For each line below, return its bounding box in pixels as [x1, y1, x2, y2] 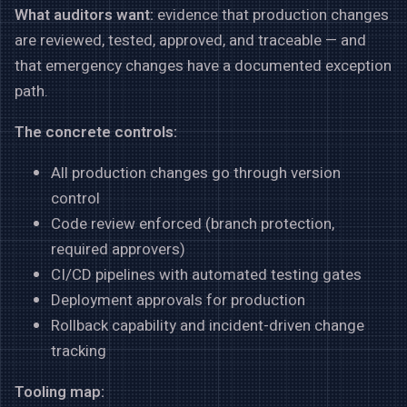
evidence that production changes [154, 3, 389, 26]
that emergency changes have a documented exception [15, 54, 392, 77]
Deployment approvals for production [51, 288, 305, 312]
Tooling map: [15, 380, 104, 403]
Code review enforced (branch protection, [51, 212, 334, 235]
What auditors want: [15, 3, 154, 26]
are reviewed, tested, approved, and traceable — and [15, 28, 366, 52]
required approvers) [51, 237, 185, 261]
